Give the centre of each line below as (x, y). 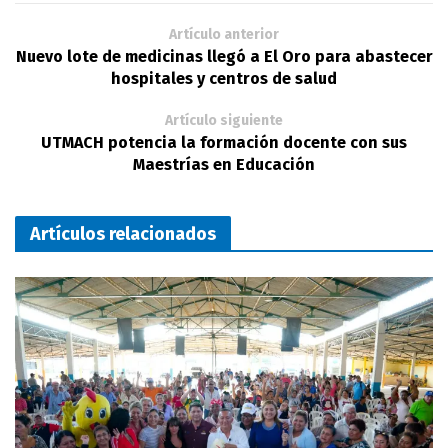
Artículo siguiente (224, 121)
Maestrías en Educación (224, 165)
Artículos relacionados (123, 234)
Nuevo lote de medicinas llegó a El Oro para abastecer (224, 57)
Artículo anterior (224, 35)
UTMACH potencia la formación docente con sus (224, 143)
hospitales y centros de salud (224, 79)
